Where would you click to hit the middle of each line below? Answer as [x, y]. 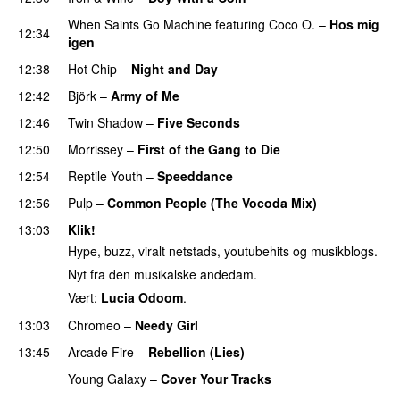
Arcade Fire [101, 351]
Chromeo [94, 325]
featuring [240, 24]
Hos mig [354, 24]
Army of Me [145, 95]
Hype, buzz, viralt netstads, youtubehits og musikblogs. [223, 251]
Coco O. [292, 24]
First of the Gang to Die [209, 149]
